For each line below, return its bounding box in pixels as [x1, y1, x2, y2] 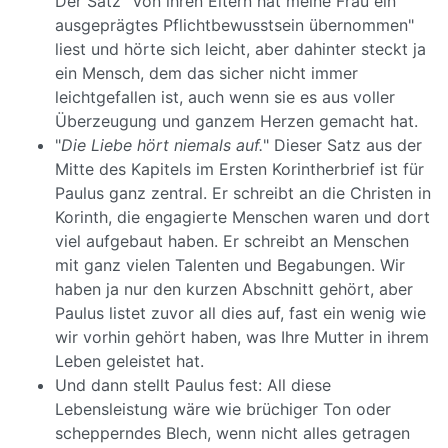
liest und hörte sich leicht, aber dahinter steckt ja [55, 39, 426, 59]
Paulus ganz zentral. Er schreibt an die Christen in [55, 183, 431, 203]
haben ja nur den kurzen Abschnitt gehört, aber [55, 279, 413, 299]
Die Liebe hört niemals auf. [61, 135, 263, 155]
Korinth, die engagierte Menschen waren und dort [55, 207, 430, 227]
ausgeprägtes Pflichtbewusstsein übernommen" [55, 15, 414, 35]
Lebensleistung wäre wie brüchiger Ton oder [55, 399, 391, 419]
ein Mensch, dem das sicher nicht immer [55, 63, 358, 83]
